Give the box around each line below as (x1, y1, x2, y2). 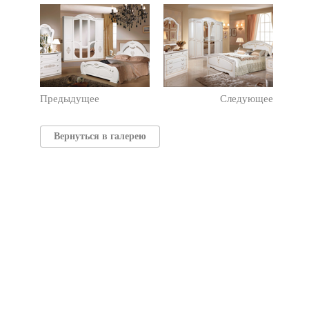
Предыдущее (40, 92, 99, 104)
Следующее (220, 92, 273, 104)
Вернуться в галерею (53, 130, 146, 141)
